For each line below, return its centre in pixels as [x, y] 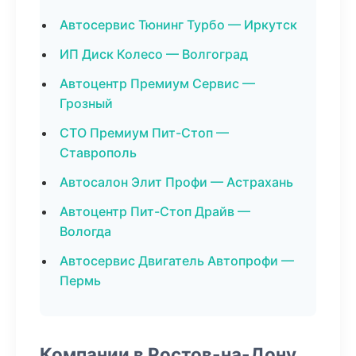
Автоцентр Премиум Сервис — [157, 83]
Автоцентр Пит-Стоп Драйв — [155, 211]
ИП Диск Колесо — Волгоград [154, 54]
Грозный [86, 103]
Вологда [85, 231]
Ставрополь [98, 153]
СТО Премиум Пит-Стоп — [144, 133]
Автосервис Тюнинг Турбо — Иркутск [178, 25]
